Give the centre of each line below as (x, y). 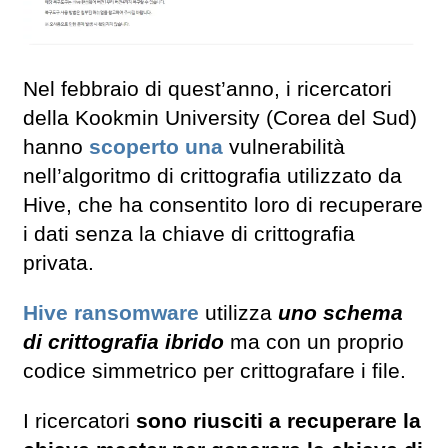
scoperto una (156, 146)
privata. (58, 262)
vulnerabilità (284, 146)
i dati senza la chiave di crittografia (189, 233)
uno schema (340, 312)
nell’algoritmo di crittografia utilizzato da (212, 175)
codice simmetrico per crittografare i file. (217, 370)
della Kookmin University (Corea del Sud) (220, 117)
